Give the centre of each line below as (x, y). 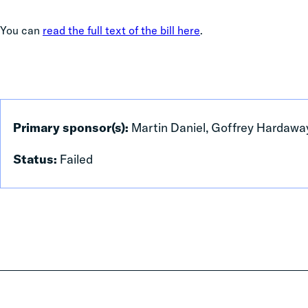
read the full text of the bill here (121, 30)
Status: (36, 159)
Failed (76, 159)
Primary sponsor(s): (72, 128)
